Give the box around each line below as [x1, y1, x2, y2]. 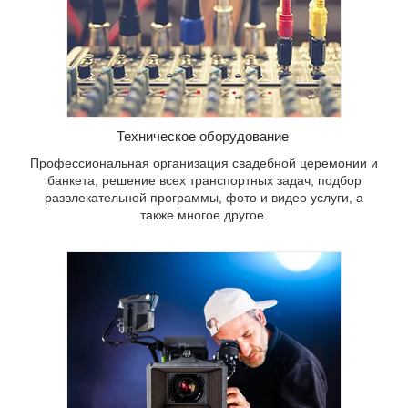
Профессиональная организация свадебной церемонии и [30, 156, 378, 171]
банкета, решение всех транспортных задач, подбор [46, 173, 362, 189]
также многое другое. [140, 208, 268, 223]
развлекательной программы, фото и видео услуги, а [45, 190, 363, 206]
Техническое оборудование [116, 128, 292, 145]
